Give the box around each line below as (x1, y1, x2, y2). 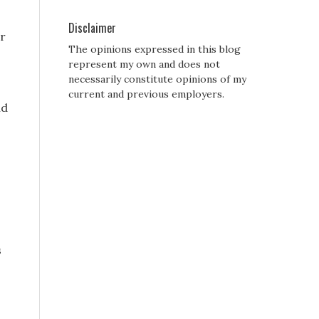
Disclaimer (68, 19, 116, 37)
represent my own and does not (68, 58, 220, 71)
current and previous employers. (68, 88, 224, 101)
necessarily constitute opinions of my (68, 73, 246, 86)
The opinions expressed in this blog (68, 43, 241, 56)
